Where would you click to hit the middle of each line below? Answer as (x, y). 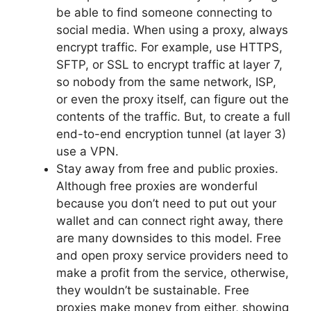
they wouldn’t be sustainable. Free (153, 290)
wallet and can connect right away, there (170, 220)
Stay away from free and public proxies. (167, 168)
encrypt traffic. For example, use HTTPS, (169, 47)
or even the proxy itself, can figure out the (173, 99)
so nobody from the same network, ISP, (166, 82)
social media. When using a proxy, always (172, 30)
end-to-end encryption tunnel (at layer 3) (171, 134)
